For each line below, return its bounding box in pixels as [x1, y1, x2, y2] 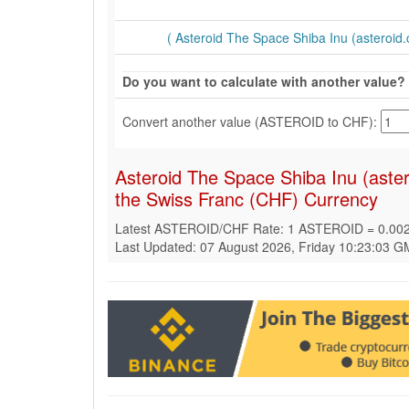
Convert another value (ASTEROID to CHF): [122, 111, 381, 131]
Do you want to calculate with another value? [122, 72, 405, 90]
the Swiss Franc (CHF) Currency [115, 185, 378, 212]
